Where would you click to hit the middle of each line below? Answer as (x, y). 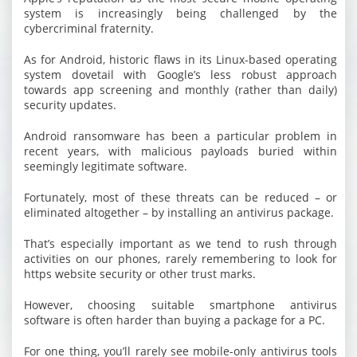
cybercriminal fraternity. (89, 28)
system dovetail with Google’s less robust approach (180, 75)
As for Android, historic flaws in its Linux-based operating (180, 59)
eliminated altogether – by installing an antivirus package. (179, 212)
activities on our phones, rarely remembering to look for (180, 259)
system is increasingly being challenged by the (180, 13)
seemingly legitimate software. (106, 166)
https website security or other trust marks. (140, 274)
